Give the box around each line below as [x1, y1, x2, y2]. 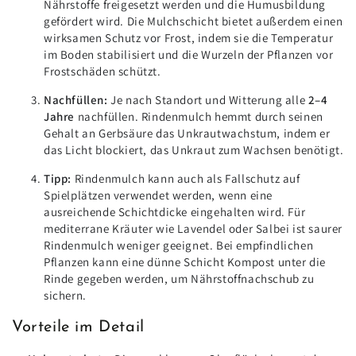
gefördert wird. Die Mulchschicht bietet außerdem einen [44, 14, 343, 29]
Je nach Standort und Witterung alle [110, 92, 306, 108]
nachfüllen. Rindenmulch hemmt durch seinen [77, 109, 323, 125]
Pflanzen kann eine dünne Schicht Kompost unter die [44, 254, 327, 270]
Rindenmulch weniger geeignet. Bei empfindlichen [44, 238, 314, 253]
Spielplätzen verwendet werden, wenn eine [44, 188, 273, 203]
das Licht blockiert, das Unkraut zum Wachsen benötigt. [44, 142, 344, 158]
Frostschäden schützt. [44, 64, 161, 79]
